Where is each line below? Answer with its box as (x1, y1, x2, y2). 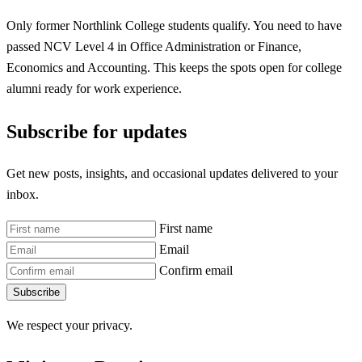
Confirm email (159, 263, 233, 278)
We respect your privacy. (6, 318, 133, 332)
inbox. (6, 187, 39, 202)
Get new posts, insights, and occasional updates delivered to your (6, 166, 338, 181)
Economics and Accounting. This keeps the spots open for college (6, 61, 342, 75)
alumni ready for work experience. (6, 82, 182, 96)
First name (159, 221, 213, 236)
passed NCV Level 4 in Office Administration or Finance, (6, 40, 301, 54)
